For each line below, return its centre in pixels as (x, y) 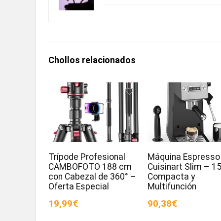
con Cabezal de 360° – (92, 176)
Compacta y (171, 176)
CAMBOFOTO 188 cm (90, 166)
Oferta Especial (79, 186)
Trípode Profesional (87, 157)
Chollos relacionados (92, 60)
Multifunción (172, 186)
